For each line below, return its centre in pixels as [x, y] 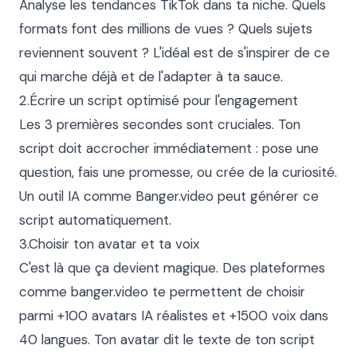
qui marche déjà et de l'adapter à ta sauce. [151, 76]
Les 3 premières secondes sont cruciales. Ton [160, 124]
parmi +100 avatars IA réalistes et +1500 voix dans [174, 316]
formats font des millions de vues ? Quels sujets [166, 29]
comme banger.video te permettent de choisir [162, 292]
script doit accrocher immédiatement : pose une [169, 148]
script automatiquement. [95, 220]
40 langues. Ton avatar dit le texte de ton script [167, 339]
